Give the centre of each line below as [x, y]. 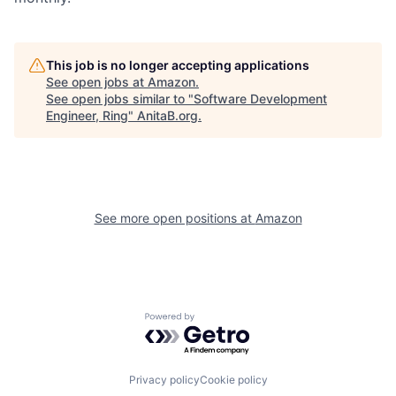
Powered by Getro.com [222, 320]
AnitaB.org [168, 115]
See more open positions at [175, 217]
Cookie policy [233, 380]
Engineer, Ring [87, 115]
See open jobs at [97, 81]
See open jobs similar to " [120, 98]
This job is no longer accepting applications [178, 65]
